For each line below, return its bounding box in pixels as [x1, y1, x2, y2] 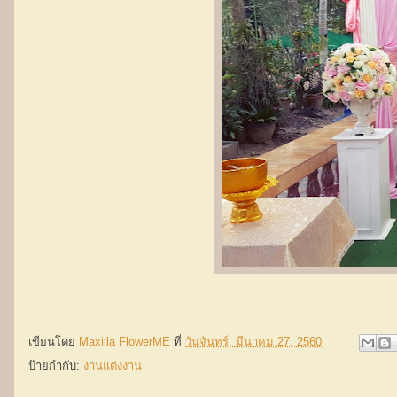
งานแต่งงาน [83, 359, 142, 372]
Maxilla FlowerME [79, 335, 170, 349]
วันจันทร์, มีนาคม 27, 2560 [185, 335, 322, 349]
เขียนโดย [28, 335, 79, 349]
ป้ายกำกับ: [28, 359, 83, 372]
